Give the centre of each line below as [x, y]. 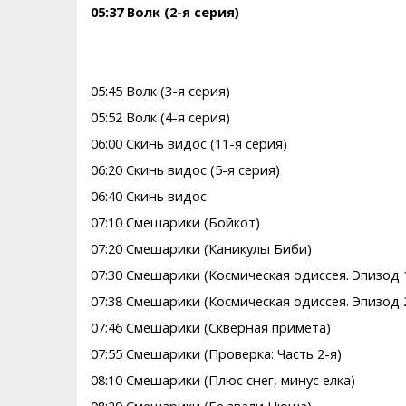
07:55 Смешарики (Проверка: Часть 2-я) [216, 354]
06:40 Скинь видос [148, 196]
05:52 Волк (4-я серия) [160, 117]
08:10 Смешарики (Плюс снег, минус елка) [222, 380]
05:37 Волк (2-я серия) [164, 12]
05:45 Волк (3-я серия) [160, 91]
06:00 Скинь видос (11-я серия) [188, 144]
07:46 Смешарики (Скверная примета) [210, 328]
